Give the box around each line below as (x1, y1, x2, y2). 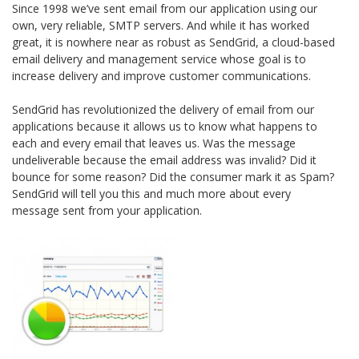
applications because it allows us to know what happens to (12, 118, 317, 134)
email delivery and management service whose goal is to (12, 50, 306, 67)
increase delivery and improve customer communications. (12, 67, 311, 83)
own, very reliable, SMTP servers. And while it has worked (12, 17, 309, 33)
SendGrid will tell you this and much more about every (12, 185, 291, 201)
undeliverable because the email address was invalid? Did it (12, 151, 317, 167)
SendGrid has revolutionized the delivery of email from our (12, 101, 314, 117)
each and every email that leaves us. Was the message (12, 135, 296, 151)
